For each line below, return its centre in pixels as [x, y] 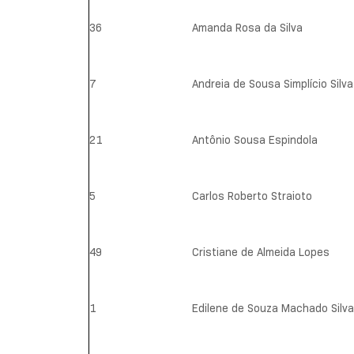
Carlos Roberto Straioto [252, 196]
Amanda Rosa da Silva [247, 28]
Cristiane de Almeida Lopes [261, 252]
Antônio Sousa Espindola [255, 140]
